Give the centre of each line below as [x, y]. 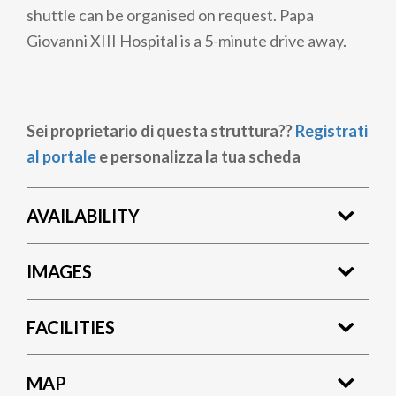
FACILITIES [71, 327]
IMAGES [59, 271]
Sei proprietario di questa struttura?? [161, 130]
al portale [61, 156]
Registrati [331, 130]
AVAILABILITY [83, 215]
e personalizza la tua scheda [198, 156]
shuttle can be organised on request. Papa [170, 15]
